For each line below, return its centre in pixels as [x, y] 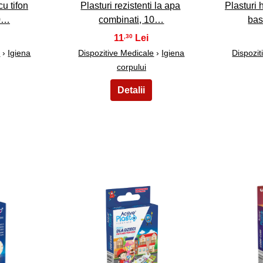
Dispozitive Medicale [116, 53]
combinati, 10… [131, 19]
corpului [131, 67]
